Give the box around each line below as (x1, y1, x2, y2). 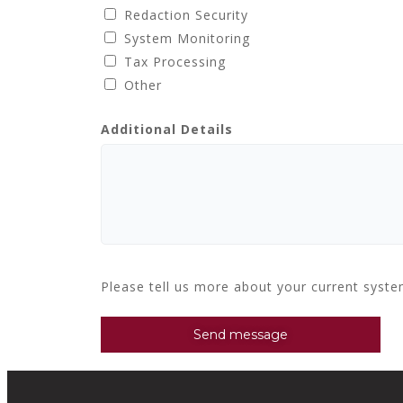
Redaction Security (124, 6, 248, 23)
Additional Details (101, 121, 233, 138)
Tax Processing (124, 53, 226, 70)
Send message (193, 326, 289, 343)
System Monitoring (124, 30, 250, 47)
